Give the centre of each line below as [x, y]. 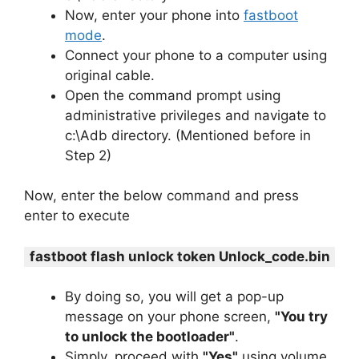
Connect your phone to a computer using [196, 55]
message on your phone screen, [170, 317]
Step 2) [88, 155]
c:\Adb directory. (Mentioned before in [188, 135]
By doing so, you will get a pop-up [174, 297]
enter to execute [77, 216]
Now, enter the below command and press [161, 196]
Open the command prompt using [173, 95]
